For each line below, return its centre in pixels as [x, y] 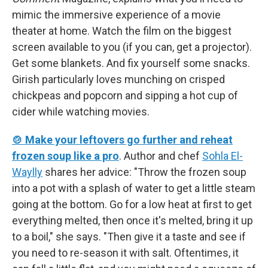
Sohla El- [223, 156]
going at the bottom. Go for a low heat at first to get [132, 204]
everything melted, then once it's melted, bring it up [133, 220]
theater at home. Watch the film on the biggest [122, 31]
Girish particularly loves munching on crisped [118, 79]
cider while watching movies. [81, 112]
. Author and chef [161, 156]
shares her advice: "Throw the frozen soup [144, 172]
